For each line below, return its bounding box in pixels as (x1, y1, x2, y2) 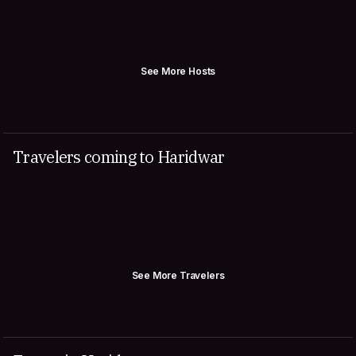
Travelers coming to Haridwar (13, 146, 225, 168)
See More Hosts (140, 65, 216, 77)
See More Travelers (131, 269, 225, 281)
